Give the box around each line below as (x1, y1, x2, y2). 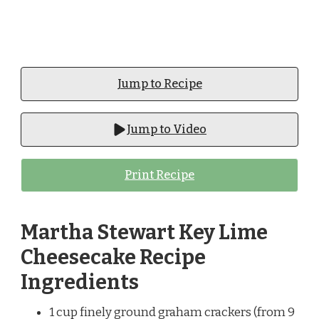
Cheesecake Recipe (21, 245, 206, 271)
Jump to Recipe (117, 76, 202, 90)
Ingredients (21, 270, 139, 296)
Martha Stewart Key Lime (21, 220, 268, 246)
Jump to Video (127, 122, 206, 136)
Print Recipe (125, 167, 194, 182)
